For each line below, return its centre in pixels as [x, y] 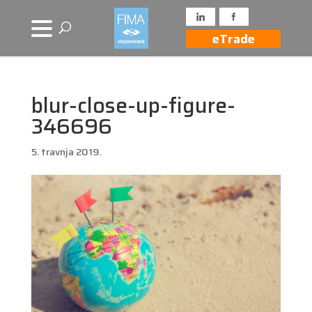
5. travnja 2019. [66, 152]
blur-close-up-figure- [133, 106]
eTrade [233, 39]
